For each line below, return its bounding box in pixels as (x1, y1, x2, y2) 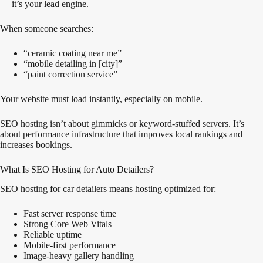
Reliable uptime (23, 229, 82, 240)
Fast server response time (23, 208, 116, 218)
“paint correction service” (23, 69, 117, 79)
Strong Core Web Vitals (23, 218, 112, 229)
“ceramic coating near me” (23, 48, 122, 58)
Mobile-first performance (23, 240, 116, 250)
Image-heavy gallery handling (23, 250, 134, 261)
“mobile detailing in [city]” (23, 59, 122, 69)
